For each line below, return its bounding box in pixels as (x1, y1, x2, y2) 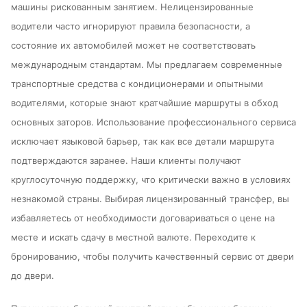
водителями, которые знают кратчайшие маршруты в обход (11, 97, 278, 109)
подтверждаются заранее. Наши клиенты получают (11, 155, 241, 167)
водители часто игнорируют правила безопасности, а (11, 21, 250, 32)
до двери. (11, 270, 54, 282)
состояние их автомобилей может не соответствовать (11, 40, 256, 51)
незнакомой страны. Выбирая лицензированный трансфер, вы (11, 193, 289, 205)
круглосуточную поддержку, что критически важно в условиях (11, 174, 291, 186)
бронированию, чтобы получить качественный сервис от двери (11, 251, 294, 262)
